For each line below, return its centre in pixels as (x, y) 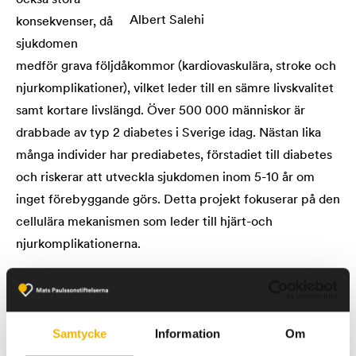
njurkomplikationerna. (78, 245)
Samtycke (79, 334)
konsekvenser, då (64, 22)
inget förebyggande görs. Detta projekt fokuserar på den (178, 200)
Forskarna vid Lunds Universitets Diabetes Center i (161, 289)
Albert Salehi (167, 21)
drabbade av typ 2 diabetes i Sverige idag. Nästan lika (168, 133)
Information (188, 334)
